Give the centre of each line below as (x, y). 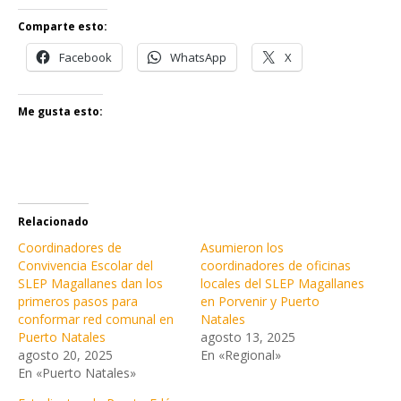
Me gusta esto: (60, 112)
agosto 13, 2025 (248, 337)
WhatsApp (198, 58)
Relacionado (53, 222)
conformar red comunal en (96, 320)
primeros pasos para (78, 302)
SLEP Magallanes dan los (90, 284)
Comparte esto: (63, 27)
